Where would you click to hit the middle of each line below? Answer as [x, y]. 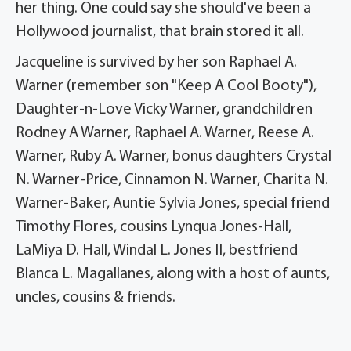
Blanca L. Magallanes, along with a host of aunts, [173, 274]
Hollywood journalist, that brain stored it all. [160, 32]
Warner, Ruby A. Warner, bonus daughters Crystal [174, 156]
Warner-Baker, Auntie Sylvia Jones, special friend [173, 203]
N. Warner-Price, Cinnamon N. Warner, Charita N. [172, 180]
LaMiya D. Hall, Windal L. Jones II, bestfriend [157, 250]
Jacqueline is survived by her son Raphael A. [156, 62]
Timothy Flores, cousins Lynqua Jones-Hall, [154, 227]
